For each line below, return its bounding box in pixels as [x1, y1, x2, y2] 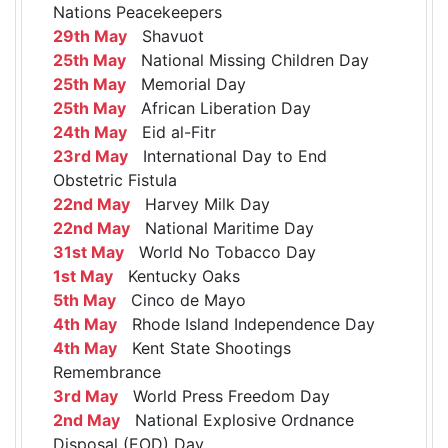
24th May [53, 122, 127, 143]
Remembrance [53, 362, 161, 383]
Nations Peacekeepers [53, 2, 222, 23]
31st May [53, 242, 124, 263]
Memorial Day [126, 74, 246, 95]
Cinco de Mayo [116, 290, 246, 311]
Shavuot [127, 26, 204, 47]
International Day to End [128, 146, 327, 167]
